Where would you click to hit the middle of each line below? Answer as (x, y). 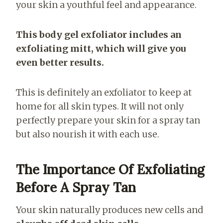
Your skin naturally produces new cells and (110, 210)
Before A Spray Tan (76, 187)
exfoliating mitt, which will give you (101, 48)
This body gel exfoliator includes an (99, 34)
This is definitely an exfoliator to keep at (104, 92)
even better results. (60, 62)
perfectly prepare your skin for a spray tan (108, 120)
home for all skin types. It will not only (100, 106)
